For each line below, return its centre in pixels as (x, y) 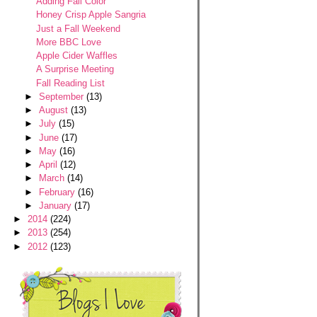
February (58, 192)
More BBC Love (68, 42)
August (54, 110)
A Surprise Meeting (75, 69)
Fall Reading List (70, 83)
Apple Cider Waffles (76, 56)
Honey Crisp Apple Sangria (91, 15)
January (56, 205)
